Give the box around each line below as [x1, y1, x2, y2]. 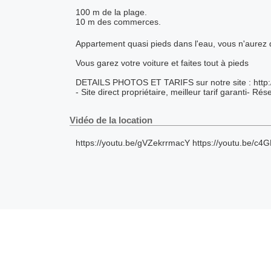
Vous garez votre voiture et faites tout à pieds [75, 58, 249, 68]
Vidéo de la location [69, 115, 152, 126]
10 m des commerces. [75, 17, 161, 27]
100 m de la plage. [75, 7, 147, 18]
